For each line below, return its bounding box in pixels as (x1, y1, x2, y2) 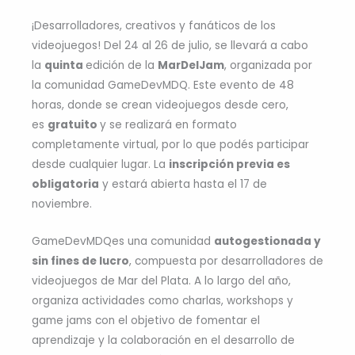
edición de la (86, 57, 158, 73)
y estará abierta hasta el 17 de (99, 176, 267, 192)
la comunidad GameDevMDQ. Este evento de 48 (32, 77, 294, 93)
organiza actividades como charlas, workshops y (32, 292, 293, 308)
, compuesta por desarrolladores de (129, 253, 323, 269)
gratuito (48, 116, 100, 132)
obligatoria (32, 176, 99, 192)
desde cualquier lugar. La (32, 156, 169, 172)
